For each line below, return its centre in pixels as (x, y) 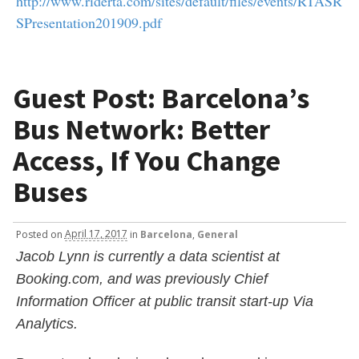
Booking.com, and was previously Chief (141, 278)
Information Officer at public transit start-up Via (164, 301)
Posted (33, 234)
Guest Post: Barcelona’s (161, 99)
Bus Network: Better (141, 130)
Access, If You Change (147, 161)
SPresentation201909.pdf (89, 22)
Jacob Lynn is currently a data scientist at (147, 256)
